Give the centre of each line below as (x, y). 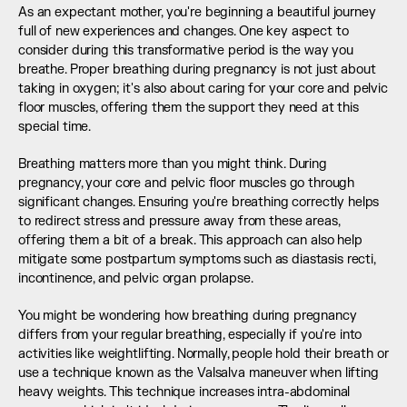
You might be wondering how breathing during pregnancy (188, 316)
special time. (55, 127)
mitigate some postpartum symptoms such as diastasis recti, (197, 259)
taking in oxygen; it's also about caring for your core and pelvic (203, 89)
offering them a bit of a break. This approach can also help (190, 240)
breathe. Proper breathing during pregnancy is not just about (197, 69)
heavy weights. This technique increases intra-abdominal (184, 392)
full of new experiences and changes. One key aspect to (184, 31)
